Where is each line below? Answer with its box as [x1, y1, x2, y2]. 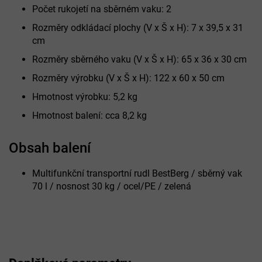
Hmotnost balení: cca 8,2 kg [32, 109, 147, 121]
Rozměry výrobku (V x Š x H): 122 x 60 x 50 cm [32, 72, 225, 84]
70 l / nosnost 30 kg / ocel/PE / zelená [32, 180, 191, 192]
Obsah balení [9, 139, 91, 156]
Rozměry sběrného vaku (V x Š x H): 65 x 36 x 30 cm [32, 53, 247, 65]
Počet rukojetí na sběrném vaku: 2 [32, 3, 171, 15]
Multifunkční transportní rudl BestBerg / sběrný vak [32, 167, 242, 179]
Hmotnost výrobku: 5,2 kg [32, 91, 137, 102]
